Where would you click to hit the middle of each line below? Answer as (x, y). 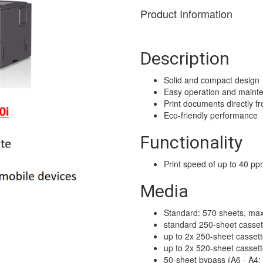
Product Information (186, 14)
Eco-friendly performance (211, 115)
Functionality (191, 143)
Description (185, 59)
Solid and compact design (212, 80)
